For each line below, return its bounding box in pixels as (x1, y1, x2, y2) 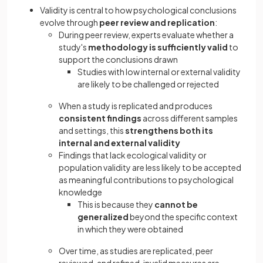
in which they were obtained (77, 224, 183, 234)
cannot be (154, 199, 198, 210)
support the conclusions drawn (59, 54, 178, 65)
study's (59, 42, 87, 52)
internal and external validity (59, 137, 180, 148)
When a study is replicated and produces (59, 100, 213, 111)
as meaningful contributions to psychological (59, 174, 234, 185)
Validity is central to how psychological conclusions (40, 5, 237, 15)
